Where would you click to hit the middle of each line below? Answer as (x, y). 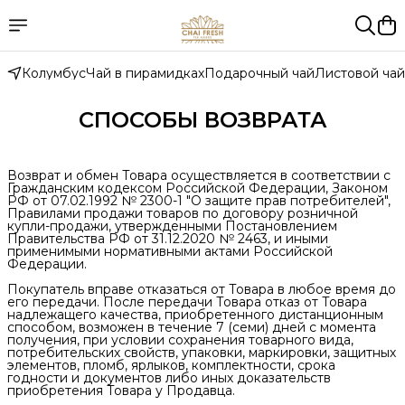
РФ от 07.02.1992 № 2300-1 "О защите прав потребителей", (199, 201)
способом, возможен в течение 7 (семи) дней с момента (192, 327)
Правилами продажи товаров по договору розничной (183, 213)
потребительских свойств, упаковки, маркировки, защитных (202, 353)
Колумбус (54, 73)
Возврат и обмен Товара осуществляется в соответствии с (199, 175)
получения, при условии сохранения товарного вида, (180, 340)
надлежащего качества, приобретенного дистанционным (195, 315)
